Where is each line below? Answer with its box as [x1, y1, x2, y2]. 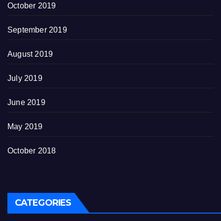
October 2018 [7, 147, 56, 155]
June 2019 [7, 98, 45, 107]
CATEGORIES [15, 197, 71, 209]
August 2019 [7, 50, 53, 59]
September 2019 [7, 26, 67, 35]
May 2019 [7, 122, 43, 131]
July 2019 [7, 74, 42, 83]
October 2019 [7, 1, 56, 10]
